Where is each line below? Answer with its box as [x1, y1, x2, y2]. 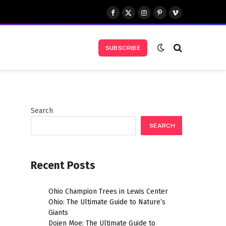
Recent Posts [31, 159, 95, 172]
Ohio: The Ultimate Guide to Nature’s [48, 198, 165, 207]
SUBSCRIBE [105, 44, 140, 51]
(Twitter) [128, 23, 155, 32]
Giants [48, 208, 68, 217]
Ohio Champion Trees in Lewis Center [48, 187, 168, 196]
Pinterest [159, 13, 189, 22]
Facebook [112, 13, 143, 22]
